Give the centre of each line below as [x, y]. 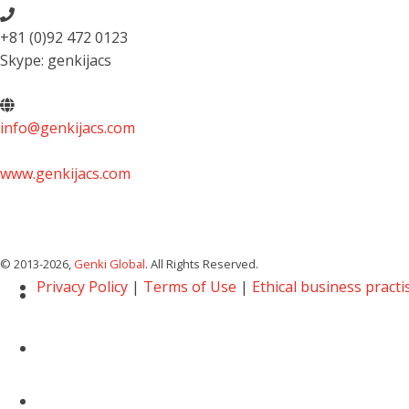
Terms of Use [190, 287]
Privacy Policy [82, 287]
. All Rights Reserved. [202, 264]
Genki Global [110, 264]
